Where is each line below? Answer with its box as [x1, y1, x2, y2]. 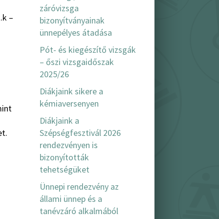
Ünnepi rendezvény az [40, 181, 119, 193]
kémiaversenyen [40, 98, 99, 109]
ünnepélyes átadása [40, 27, 112, 39]
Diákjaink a [40, 115, 79, 127]
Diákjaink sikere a [40, 86, 103, 97]
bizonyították [40, 152, 89, 163]
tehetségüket [40, 164, 89, 175]
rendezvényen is [40, 139, 98, 151]
